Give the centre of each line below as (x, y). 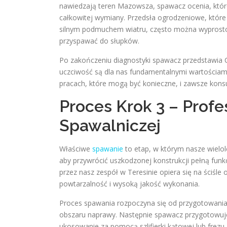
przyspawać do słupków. (99, 41)
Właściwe (76, 149)
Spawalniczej (110, 125)
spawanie (108, 149)
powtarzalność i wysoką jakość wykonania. (129, 184)
